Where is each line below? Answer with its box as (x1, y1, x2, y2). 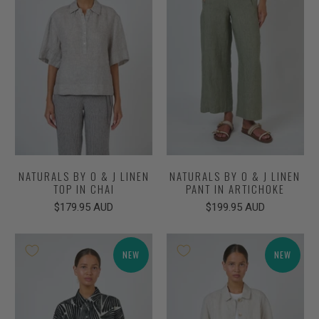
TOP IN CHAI (53, 180, 115, 197)
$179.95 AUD (54, 200, 114, 214)
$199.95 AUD (205, 200, 265, 214)
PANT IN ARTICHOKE (185, 180, 285, 197)
